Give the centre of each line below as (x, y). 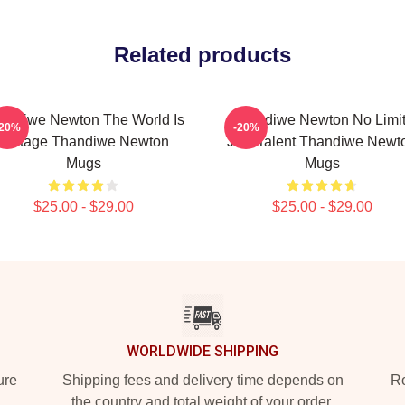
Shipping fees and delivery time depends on (202, 380)
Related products (202, 55)
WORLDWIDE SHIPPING (202, 351)
